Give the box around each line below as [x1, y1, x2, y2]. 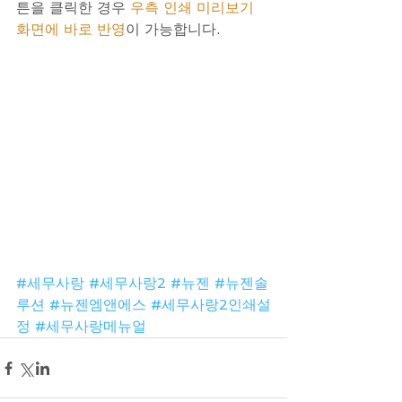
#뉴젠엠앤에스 [49, 296, 146, 314]
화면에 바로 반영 [16, 21, 126, 39]
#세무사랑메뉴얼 [35, 318, 146, 336]
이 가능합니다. [126, 21, 220, 39]
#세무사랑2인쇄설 [151, 296, 271, 314]
